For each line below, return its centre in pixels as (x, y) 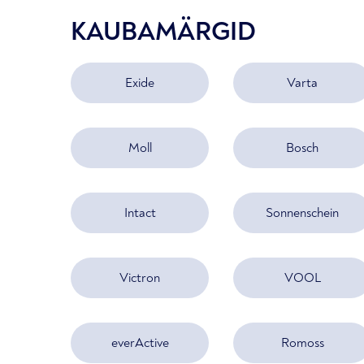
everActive (140, 342)
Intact (140, 212)
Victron (140, 277)
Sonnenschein (302, 212)
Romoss (302, 342)
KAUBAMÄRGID (163, 32)
